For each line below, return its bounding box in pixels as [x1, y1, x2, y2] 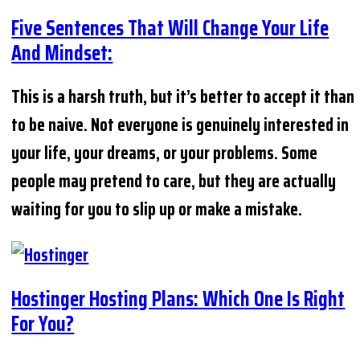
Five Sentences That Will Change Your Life [11, 10, 329, 44]
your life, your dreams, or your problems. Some [11, 138, 318, 167]
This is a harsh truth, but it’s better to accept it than [11, 82, 355, 111]
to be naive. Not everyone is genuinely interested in [11, 110, 350, 139]
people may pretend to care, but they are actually [11, 166, 337, 195]
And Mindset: [11, 35, 113, 69]
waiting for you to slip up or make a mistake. [11, 194, 303, 223]
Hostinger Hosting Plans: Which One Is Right [11, 282, 346, 316]
